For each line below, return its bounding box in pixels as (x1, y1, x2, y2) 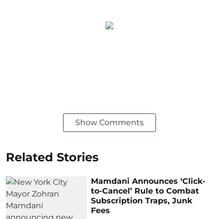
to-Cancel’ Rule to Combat (91, 186, 199, 196)
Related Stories (6, 150, 99, 164)
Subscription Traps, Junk (91, 196, 193, 205)
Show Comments (75, 117, 144, 127)
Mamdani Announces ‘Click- (91, 176, 206, 186)
